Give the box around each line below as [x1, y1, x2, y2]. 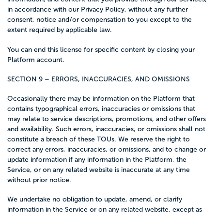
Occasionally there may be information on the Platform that [7, 95, 195, 102]
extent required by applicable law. [7, 26, 112, 34]
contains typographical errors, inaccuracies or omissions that [7, 105, 195, 112]
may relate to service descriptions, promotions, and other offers [7, 115, 206, 123]
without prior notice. [7, 176, 71, 184]
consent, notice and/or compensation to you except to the [7, 16, 192, 24]
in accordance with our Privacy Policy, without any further [7, 6, 188, 14]
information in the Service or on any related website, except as [7, 206, 202, 214]
